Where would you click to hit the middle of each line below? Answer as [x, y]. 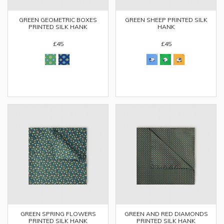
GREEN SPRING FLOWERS [58, 214]
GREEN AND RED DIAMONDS [166, 214]
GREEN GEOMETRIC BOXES [58, 20]
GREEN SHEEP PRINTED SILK [166, 20]
